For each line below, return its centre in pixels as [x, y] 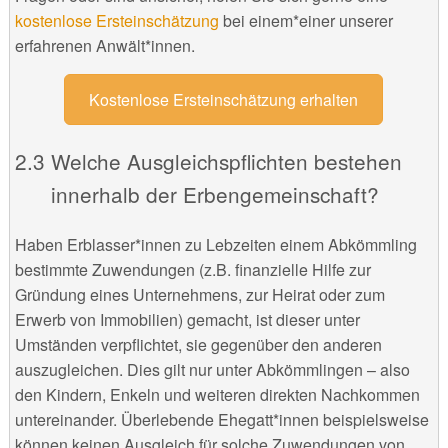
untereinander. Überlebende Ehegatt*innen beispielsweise [221, 420]
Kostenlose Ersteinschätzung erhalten [224, 99]
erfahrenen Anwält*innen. [104, 45]
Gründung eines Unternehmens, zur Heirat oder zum [199, 295]
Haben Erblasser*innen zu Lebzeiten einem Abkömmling [215, 245]
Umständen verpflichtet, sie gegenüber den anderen [198, 345]
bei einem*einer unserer [305, 20]
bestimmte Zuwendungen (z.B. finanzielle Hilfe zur [192, 270]
